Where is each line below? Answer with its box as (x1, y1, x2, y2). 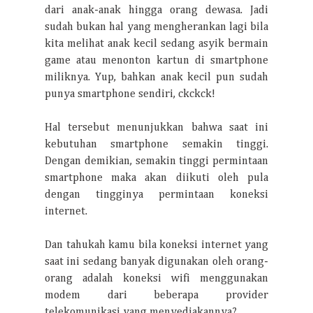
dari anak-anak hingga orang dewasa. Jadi (45, 5, 268, 16)
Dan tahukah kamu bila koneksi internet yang (45, 240, 268, 251)
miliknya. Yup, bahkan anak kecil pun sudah (45, 72, 268, 83)
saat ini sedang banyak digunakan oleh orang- (45, 256, 268, 268)
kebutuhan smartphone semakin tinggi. (45, 139, 268, 150)
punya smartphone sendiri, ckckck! (45, 89, 215, 100)
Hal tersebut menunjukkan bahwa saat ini (45, 122, 268, 133)
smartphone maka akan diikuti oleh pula (45, 173, 268, 184)
